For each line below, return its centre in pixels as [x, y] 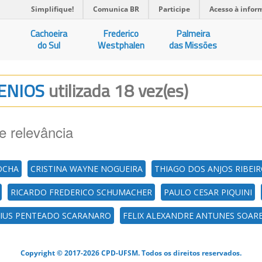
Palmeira [193, 34]
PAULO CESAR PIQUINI [208, 192]
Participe [174, 9]
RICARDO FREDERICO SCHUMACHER [81, 192]
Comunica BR [116, 9]
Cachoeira [49, 34]
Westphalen [121, 45]
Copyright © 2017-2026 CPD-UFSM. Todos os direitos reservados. [131, 253]
